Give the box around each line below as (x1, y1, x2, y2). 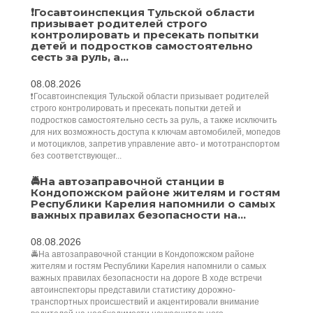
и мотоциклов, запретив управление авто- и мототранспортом (31, 139, 279, 149)
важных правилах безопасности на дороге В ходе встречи (31, 273, 262, 283)
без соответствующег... (31, 151, 122, 161)
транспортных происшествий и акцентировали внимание (31, 297, 259, 307)
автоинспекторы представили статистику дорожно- (31, 285, 235, 295)
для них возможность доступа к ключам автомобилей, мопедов (31, 127, 280, 137)
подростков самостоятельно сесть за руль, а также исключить (31, 115, 277, 125)
